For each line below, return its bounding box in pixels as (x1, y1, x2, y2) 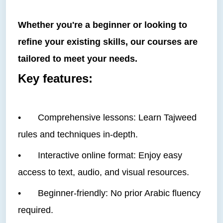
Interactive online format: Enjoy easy (38, 150, 182, 160)
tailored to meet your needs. (18, 54, 137, 64)
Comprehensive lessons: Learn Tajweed (38, 112, 197, 122)
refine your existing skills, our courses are (18, 37, 198, 47)
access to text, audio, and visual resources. (18, 167, 189, 177)
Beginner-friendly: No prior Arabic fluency (38, 188, 201, 198)
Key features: (18, 72, 93, 85)
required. (18, 205, 53, 215)
